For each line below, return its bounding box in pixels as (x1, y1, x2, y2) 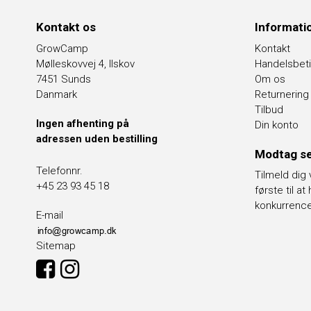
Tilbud (255, 103, 283, 116)
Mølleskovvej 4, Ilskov (36, 57, 135, 70)
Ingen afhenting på (36, 117, 129, 130)
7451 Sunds (36, 72, 91, 85)
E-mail (36, 209, 63, 222)
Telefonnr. (36, 165, 83, 178)
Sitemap (36, 239, 76, 253)
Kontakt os (36, 20, 96, 35)
